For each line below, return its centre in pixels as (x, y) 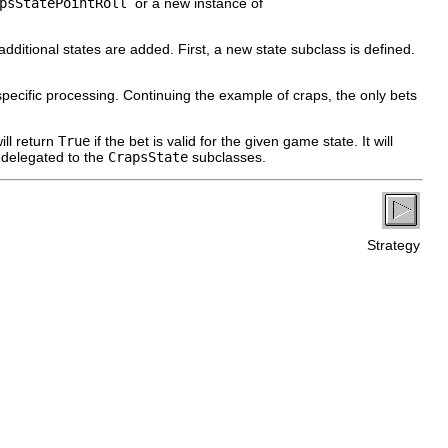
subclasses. (227, 156)
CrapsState (148, 156)
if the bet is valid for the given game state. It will (241, 140)
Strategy (391, 244)
